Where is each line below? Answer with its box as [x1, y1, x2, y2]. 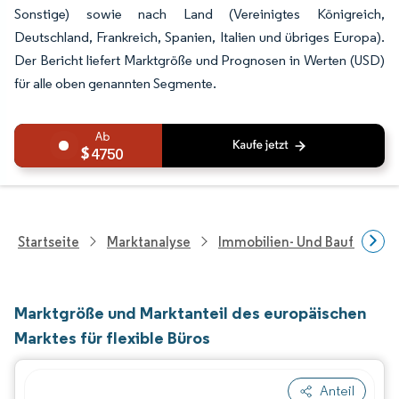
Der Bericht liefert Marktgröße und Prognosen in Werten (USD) [14, 52, 385, 69]
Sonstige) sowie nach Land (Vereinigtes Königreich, [14, 5, 385, 22]
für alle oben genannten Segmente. [14, 75, 216, 92]
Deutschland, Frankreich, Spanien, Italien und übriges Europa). [14, 28, 385, 45]
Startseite [18, 232, 79, 250]
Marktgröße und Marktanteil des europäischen [14, 302, 366, 323]
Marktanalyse [107, 232, 191, 250]
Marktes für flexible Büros [14, 327, 210, 348]
